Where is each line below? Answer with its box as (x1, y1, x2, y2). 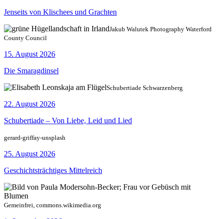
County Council (4, 34, 47, 42)
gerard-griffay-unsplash (4, 134, 66, 142)
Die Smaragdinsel (4, 66, 59, 75)
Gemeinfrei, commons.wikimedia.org (4, 201, 101, 209)
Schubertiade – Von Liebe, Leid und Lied (4, 116, 132, 125)
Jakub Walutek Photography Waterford (109, 25, 212, 33)
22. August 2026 (4, 100, 55, 109)
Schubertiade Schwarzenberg (107, 84, 183, 92)
